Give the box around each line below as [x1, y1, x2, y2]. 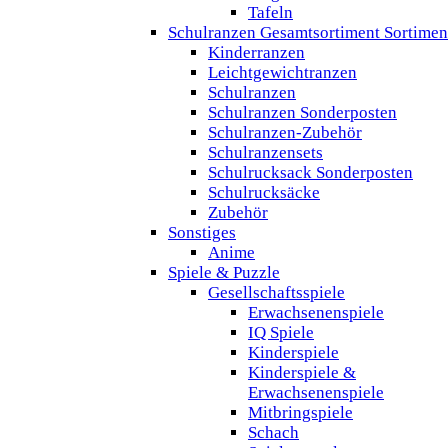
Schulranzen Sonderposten [208, 102, 397, 122]
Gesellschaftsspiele [208, 282, 345, 302]
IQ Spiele [248, 322, 314, 342]
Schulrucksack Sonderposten [208, 162, 413, 182]
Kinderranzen [208, 42, 305, 62]
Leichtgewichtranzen [208, 62, 357, 82]
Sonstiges [168, 222, 236, 242]
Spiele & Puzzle [168, 262, 280, 282]
